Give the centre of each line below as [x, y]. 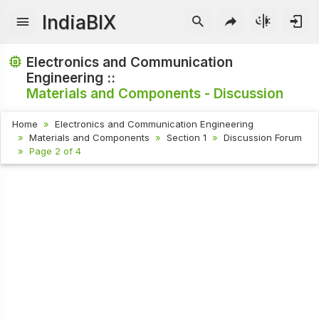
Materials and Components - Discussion [155, 93]
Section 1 [187, 138]
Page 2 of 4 [56, 151]
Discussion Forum [263, 138]
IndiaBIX [79, 22]
